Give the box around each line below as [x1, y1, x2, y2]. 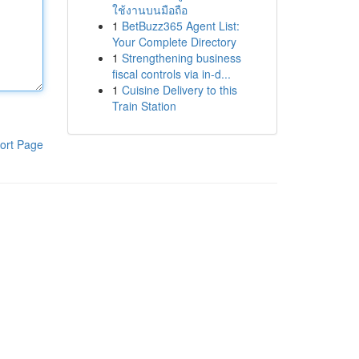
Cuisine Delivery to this [121, 82, 237, 98]
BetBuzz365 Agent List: [121, 18, 240, 34]
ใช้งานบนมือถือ [111, 2, 188, 18]
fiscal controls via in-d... [111, 66, 231, 82]
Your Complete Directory [111, 34, 236, 50]
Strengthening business [121, 50, 241, 66]
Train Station [111, 98, 176, 114]
